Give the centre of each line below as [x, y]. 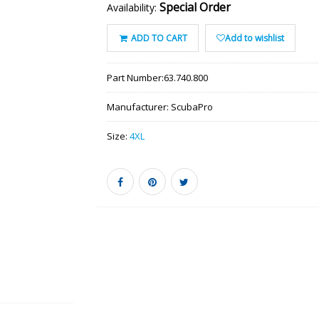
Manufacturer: [138, 106]
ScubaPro [192, 106]
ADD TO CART [158, 38]
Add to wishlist [255, 38]
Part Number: [135, 77]
